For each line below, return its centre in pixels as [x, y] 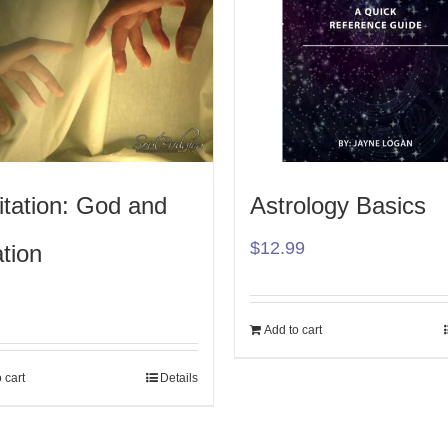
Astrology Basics [338, 205]
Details [179, 377]
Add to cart [293, 329]
